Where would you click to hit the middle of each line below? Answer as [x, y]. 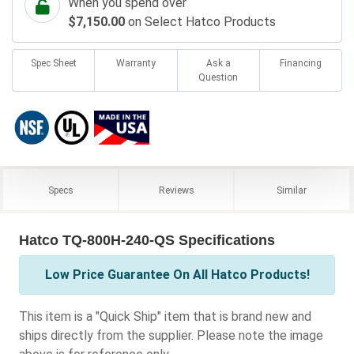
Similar [292, 191]
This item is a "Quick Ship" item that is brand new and [165, 317]
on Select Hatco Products [200, 22]
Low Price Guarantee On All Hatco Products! [177, 275]
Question [218, 78]
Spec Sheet [53, 64]
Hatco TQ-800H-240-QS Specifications [147, 241]
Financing [300, 64]
